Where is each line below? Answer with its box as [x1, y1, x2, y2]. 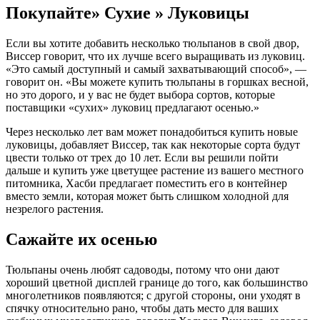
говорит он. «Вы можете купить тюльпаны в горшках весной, [6, 76, 309, 89]
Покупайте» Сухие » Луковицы [6, 4, 249, 23]
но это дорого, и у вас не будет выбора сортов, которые [6, 89, 275, 101]
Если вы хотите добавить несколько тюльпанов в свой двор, [6, 37, 299, 50]
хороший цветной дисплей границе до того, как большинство [6, 276, 308, 289]
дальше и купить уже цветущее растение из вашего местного [6, 164, 304, 177]
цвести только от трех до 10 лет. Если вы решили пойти [6, 151, 279, 164]
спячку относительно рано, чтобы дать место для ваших [6, 301, 279, 314]
